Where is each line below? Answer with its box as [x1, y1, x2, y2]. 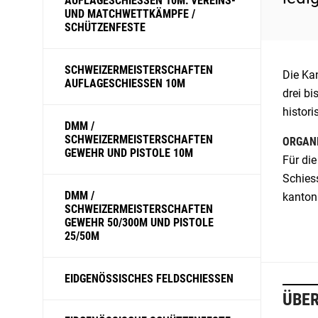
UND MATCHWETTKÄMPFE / [65, 7, 195, 21]
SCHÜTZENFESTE [65, 21, 146, 34]
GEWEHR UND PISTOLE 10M [65, 146, 193, 160]
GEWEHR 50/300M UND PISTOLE [65, 216, 214, 229]
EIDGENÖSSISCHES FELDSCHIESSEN [65, 272, 234, 285]
